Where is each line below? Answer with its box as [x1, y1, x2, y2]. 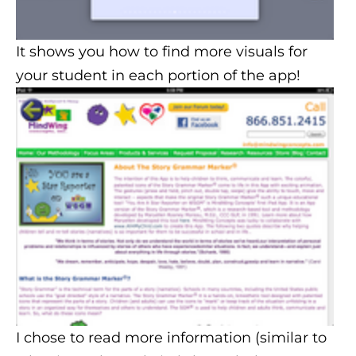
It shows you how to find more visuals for [16, 42, 308, 60]
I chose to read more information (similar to [16, 328, 327, 346]
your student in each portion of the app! [16, 66, 304, 84]
